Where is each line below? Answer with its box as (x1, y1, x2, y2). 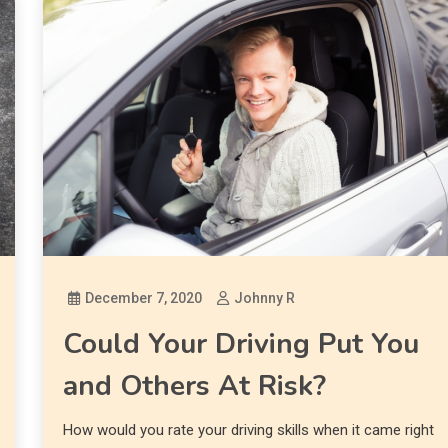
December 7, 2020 (85, 289, 203, 306)
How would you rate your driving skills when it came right (63, 420, 435, 439)
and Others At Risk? (63, 366, 327, 405)
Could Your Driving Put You (63, 324, 420, 363)
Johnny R (234, 289, 296, 306)
